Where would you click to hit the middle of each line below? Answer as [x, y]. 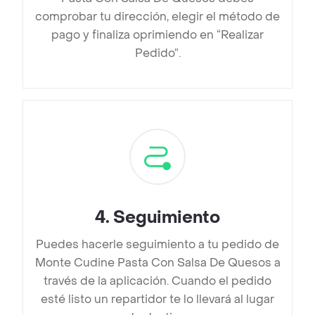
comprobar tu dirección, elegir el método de [157, 17]
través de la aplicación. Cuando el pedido [157, 281]
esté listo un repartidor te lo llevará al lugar [157, 300]
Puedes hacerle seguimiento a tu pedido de [157, 245]
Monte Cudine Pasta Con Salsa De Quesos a [157, 263]
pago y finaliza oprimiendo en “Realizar [157, 35]
